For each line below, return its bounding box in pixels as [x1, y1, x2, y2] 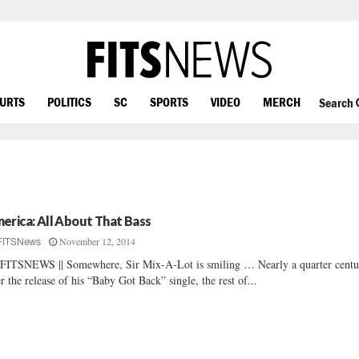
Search [318, 95, 356, 111]
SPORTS [150, 94, 188, 109]
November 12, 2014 [59, 235, 136, 248]
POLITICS [47, 94, 91, 109]
